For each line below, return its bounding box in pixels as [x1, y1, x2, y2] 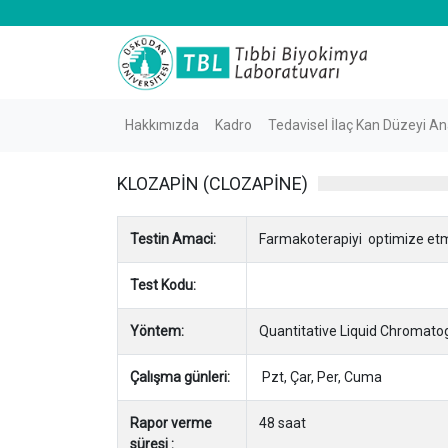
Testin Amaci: [130, 230, 216, 247]
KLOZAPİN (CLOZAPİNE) [117, 172, 308, 194]
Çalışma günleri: [130, 368, 230, 385]
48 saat [259, 414, 306, 431]
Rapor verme [130, 414, 212, 431]
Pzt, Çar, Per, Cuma [259, 368, 382, 385]
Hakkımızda [125, 116, 199, 133]
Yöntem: [130, 322, 184, 339]
